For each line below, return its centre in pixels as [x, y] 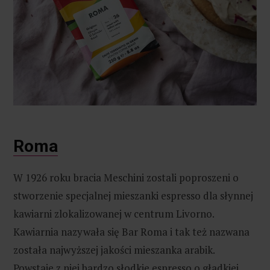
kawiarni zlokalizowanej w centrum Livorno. [114, 213]
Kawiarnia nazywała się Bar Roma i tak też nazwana [131, 231]
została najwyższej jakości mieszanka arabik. [114, 250]
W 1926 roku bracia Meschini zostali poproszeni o [126, 177]
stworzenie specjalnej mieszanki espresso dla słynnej [133, 195]
